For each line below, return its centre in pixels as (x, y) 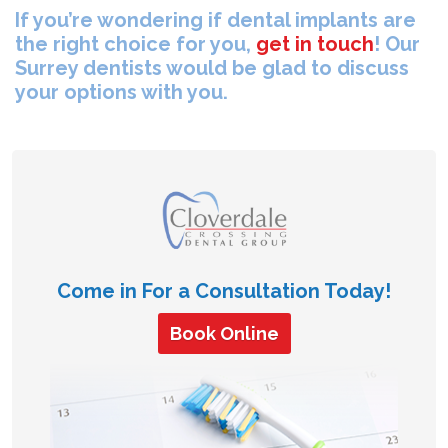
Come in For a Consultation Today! (224, 290)
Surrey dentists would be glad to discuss (212, 68)
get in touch (315, 44)
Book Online (224, 333)
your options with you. (121, 92)
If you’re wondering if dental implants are (215, 20)
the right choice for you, (135, 44)
